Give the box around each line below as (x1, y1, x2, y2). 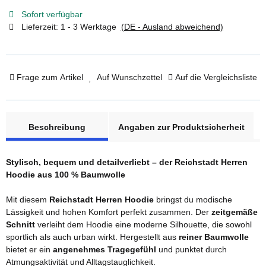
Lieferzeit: (21, 21, 61, 31)
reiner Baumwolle (179, 232, 249, 242)
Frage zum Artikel (16, 72, 83, 82)
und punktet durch (156, 244, 227, 254)
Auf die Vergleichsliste (175, 72, 257, 82)
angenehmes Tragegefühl (53, 244, 156, 254)
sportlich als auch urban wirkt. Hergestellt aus (6, 232, 179, 242)
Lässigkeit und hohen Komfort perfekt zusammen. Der (6, 207, 211, 217)
